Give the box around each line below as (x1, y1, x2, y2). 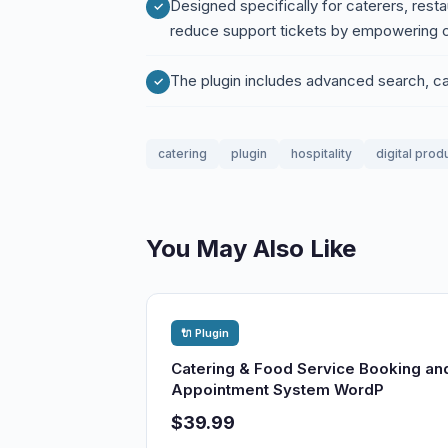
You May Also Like (146, 234, 356, 263)
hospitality (291, 146, 352, 161)
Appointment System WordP (171, 380, 384, 399)
